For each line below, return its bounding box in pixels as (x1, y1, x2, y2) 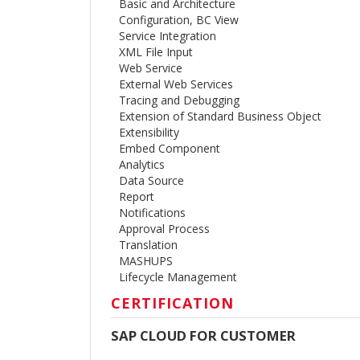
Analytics (119, 156, 165, 172)
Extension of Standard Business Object (119, 108, 321, 124)
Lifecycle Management (119, 268, 240, 284)
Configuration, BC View (119, 11, 239, 27)
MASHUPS (119, 252, 173, 268)
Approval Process (119, 220, 210, 236)
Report (119, 188, 154, 204)
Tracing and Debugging (119, 92, 239, 108)
